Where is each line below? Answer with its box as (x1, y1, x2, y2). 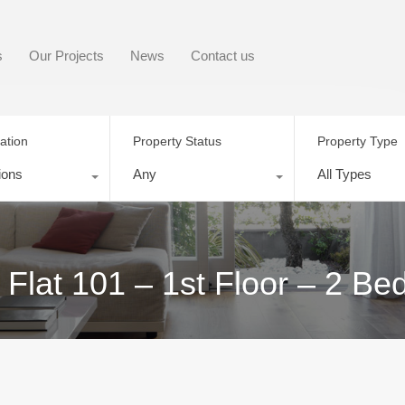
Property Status (132, 133, 221, 148)
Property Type (317, 133, 399, 148)
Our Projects (29, 48, 104, 63)
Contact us (191, 48, 255, 63)
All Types (317, 165, 372, 182)
